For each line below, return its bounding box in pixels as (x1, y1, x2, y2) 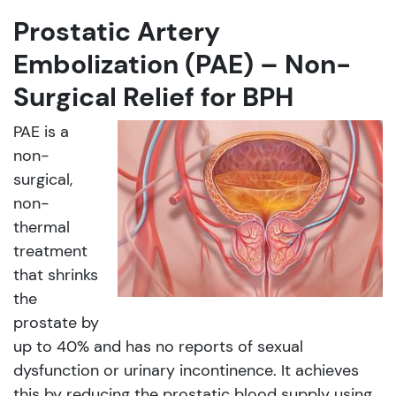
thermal (13, 217, 70, 239)
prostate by (13, 312, 99, 334)
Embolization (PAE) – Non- (13, 47, 351, 82)
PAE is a (13, 121, 69, 143)
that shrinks (13, 264, 98, 286)
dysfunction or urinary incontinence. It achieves (13, 360, 359, 382)
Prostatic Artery (13, 14, 220, 49)
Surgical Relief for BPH (13, 80, 293, 115)
